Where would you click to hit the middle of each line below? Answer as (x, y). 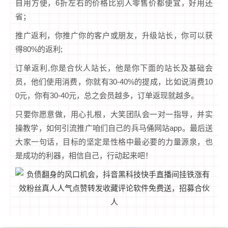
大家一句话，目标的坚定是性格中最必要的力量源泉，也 (114, 141)
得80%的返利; (39, 49)
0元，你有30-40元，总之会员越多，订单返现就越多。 (107, 95)
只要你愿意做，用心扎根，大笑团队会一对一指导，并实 (114, 114)
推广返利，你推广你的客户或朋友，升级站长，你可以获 (114, 35)
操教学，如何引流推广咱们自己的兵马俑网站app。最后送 (114, 128)
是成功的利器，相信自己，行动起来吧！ (84, 155)
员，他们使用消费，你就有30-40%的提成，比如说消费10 (114, 81)
